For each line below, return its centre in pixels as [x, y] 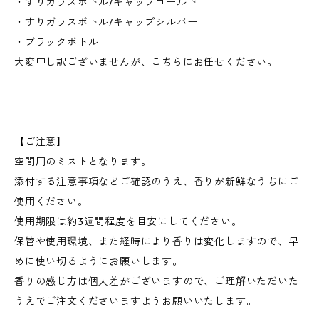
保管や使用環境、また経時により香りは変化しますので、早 [157, 241]
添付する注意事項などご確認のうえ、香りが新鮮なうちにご [157, 182]
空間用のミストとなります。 [83, 162]
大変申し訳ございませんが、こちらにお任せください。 [146, 62]
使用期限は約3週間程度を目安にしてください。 [128, 221]
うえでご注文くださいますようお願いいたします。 [136, 301]
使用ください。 [51, 202]
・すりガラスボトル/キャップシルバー [106, 22]
